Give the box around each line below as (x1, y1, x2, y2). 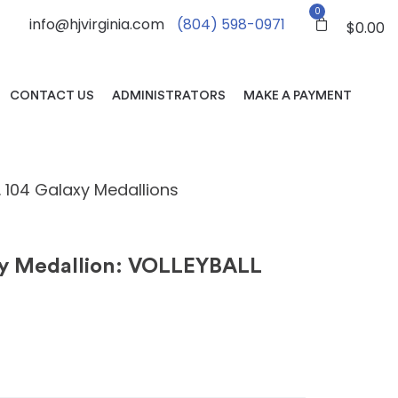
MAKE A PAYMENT (243, 90, 352, 102)
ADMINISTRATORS (112, 90, 226, 102)
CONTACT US (10, 90, 94, 102)
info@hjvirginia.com (29, 14, 164, 35)
